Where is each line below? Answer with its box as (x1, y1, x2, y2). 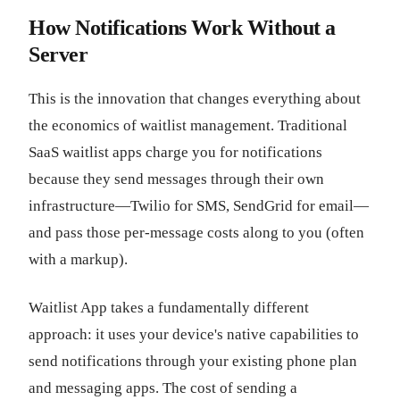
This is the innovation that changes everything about (29, 90, 361, 107)
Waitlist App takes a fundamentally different (29, 299, 309, 316)
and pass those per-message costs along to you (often (29, 224, 364, 241)
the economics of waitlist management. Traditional (29, 117, 347, 134)
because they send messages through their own (29, 171, 324, 187)
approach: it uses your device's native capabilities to (29, 326, 359, 343)
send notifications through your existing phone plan (29, 353, 357, 370)
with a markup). (29, 251, 128, 268)
